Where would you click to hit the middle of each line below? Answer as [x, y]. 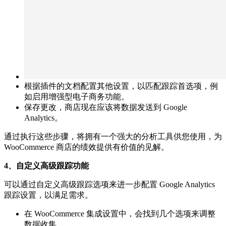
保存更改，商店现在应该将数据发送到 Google [106, 107]
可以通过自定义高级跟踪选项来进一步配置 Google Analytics [109, 184]
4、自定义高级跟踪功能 [46, 165]
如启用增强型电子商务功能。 [77, 96]
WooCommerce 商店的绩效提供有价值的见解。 [87, 147]
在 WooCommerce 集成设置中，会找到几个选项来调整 [120, 213]
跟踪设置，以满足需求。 [48, 195]
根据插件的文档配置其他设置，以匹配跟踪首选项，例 [121, 86]
